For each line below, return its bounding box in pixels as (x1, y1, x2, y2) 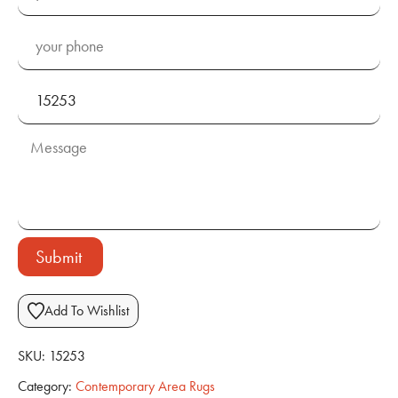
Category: (18, 376, 72, 395)
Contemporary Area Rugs (76, 376, 215, 395)
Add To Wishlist (44, 300, 130, 320)
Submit (36, 245, 82, 269)
